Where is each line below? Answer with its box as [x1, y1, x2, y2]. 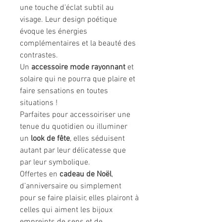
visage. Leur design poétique [20, 15, 117, 25]
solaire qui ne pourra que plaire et [20, 74, 135, 85]
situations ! [20, 98, 59, 109]
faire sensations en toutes [20, 86, 108, 97]
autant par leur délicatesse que [20, 146, 126, 156]
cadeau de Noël [59, 169, 111, 180]
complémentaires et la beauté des [20, 39, 136, 49]
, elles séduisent [70, 134, 125, 144]
